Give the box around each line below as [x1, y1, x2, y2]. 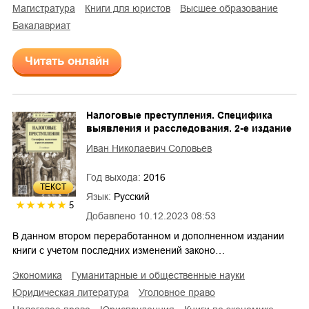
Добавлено [86, 210, 136, 222]
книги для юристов [90, 3, 170, 14]
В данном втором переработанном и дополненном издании [12, 230, 284, 242]
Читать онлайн [25, 54, 109, 68]
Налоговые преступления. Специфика [86, 110, 272, 121]
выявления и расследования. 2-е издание [86, 123, 292, 134]
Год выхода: [86, 172, 143, 183]
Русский [114, 191, 150, 203]
